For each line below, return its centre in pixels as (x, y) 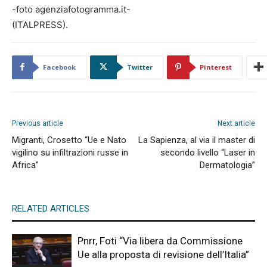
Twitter (140, 67)
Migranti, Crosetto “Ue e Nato (69, 140)
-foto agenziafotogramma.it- (71, 9)
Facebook (59, 67)
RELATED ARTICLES (51, 208)
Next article (236, 123)
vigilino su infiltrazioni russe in (70, 152)
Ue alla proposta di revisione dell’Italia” (163, 254)
